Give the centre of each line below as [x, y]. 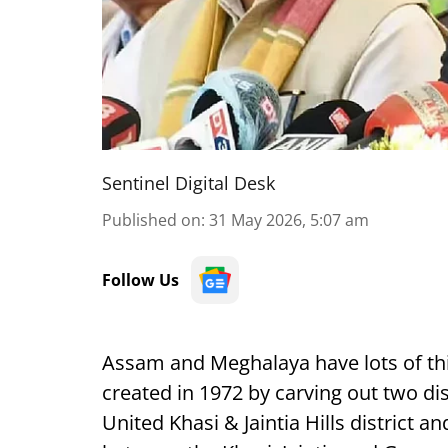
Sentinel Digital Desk [188, 183]
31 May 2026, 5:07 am [289, 220]
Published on [151, 220]
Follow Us [140, 280]
